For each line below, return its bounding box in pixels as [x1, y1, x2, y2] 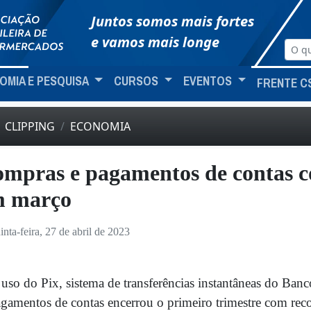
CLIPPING [5, 119, 55, 134]
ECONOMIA [70, 119, 131, 134]
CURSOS [113, 70, 161, 92]
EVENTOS [183, 70, 235, 92]
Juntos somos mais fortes [91, 12, 254, 31]
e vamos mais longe [91, 33, 219, 51]
